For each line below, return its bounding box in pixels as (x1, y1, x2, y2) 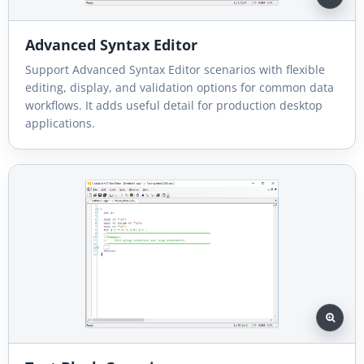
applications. (25, 115, 95, 131)
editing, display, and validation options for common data (25, 79, 334, 95)
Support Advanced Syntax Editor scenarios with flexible (25, 61, 325, 77)
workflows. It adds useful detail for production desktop (25, 97, 323, 113)
